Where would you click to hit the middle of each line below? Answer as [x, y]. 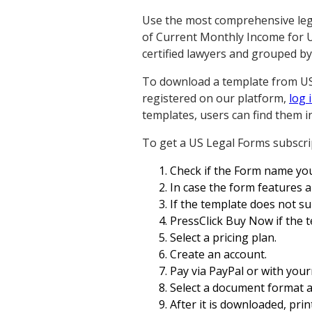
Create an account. [218, 254]
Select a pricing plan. [223, 237]
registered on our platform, [216, 98]
